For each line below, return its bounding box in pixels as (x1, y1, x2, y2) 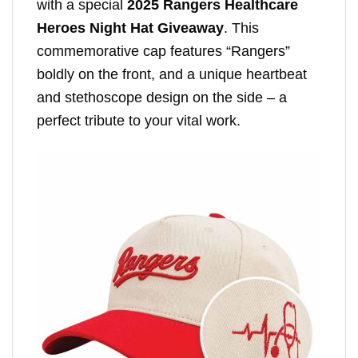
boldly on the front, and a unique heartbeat (37, 66, 307, 82)
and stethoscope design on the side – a (37, 89, 287, 105)
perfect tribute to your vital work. (37, 112, 241, 129)
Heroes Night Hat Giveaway (37, 19, 224, 36)
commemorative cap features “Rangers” (37, 42, 290, 59)
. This (224, 19, 259, 36)
